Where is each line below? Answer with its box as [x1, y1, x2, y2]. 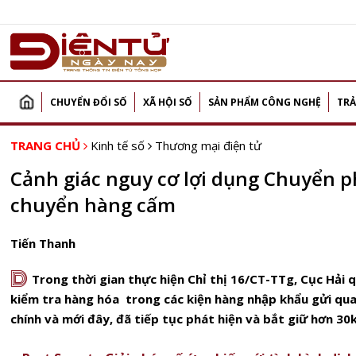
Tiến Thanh [10, 235, 75, 251]
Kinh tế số [91, 137, 145, 153]
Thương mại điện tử [155, 137, 261, 153]
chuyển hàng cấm [10, 192, 176, 218]
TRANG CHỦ [10, 137, 80, 153]
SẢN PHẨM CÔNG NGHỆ [208, 95, 321, 109]
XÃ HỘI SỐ [143, 95, 192, 109]
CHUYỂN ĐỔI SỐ [50, 95, 127, 109]
